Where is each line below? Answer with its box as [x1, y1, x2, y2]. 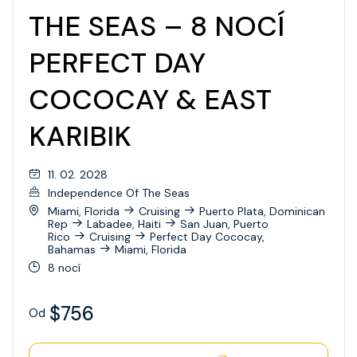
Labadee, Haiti [87, 216, 161, 231]
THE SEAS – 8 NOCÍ [29, 8, 284, 45]
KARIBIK [29, 118, 131, 155]
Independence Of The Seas [48, 185, 190, 200]
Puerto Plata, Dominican [199, 203, 325, 218]
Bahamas [48, 241, 96, 257]
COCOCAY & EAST [29, 81, 272, 119]
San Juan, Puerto [180, 216, 269, 231]
